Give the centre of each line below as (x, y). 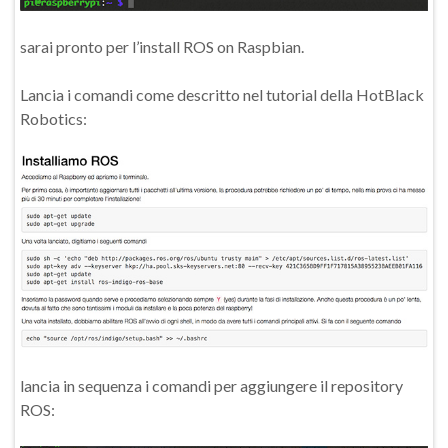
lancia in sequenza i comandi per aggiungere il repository (211, 385)
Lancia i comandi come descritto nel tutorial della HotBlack (222, 95)
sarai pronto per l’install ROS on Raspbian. (162, 47)
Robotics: (53, 119)
